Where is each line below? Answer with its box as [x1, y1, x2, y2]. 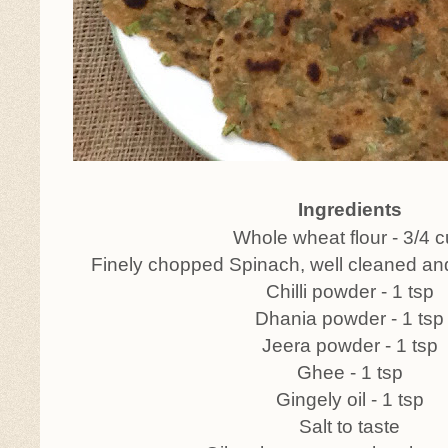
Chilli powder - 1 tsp [266, 281, 434, 302]
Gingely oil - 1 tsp [276, 389, 424, 410]
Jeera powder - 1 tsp [262, 335, 438, 356]
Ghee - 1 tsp [297, 362, 403, 383]
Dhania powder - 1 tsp [255, 308, 445, 329]
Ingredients [298, 199, 402, 220]
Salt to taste [299, 416, 401, 437]
